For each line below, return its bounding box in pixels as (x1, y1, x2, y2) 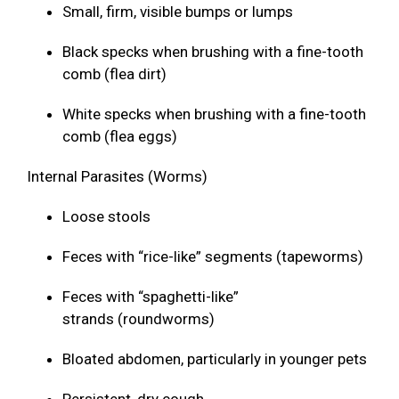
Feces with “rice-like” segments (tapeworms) (62, 248, 367, 266)
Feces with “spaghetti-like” (62, 288, 239, 306)
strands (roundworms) (62, 310, 218, 329)
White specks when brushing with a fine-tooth (62, 105, 366, 124)
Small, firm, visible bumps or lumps (62, 3, 297, 21)
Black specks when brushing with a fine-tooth (62, 43, 363, 61)
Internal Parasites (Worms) (27, 167, 211, 186)
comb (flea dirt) (62, 65, 174, 84)
